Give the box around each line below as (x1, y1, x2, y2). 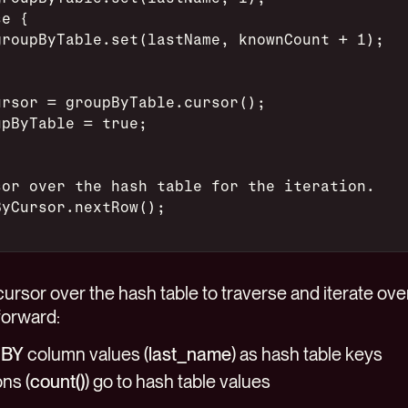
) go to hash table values (85, 371, 270, 393)
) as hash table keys (231, 343, 382, 365)
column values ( (24, 343, 148, 365)
